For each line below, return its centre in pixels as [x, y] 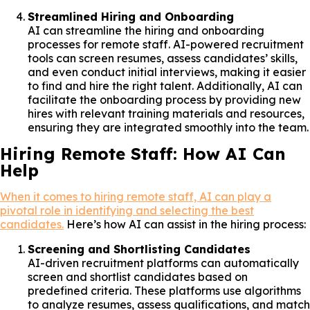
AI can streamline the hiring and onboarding [146, 30]
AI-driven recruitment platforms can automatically [163, 263]
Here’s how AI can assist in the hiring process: [185, 224]
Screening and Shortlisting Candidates [139, 249]
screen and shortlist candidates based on [138, 276]
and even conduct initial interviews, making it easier [167, 72]
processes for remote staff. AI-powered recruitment [166, 44]
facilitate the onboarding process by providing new [164, 99]
